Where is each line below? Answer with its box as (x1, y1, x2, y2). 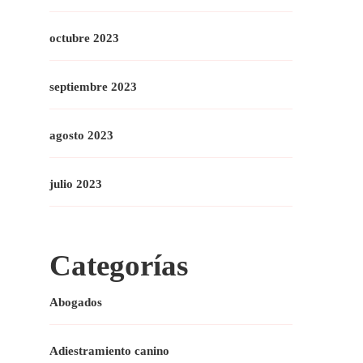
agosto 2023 (49, 128, 113, 142)
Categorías (49, 248, 188, 282)
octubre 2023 (49, 31, 119, 45)
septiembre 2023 (49, 79, 137, 93)
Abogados (49, 295, 102, 309)
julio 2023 (49, 177, 102, 190)
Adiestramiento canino (49, 344, 169, 357)
